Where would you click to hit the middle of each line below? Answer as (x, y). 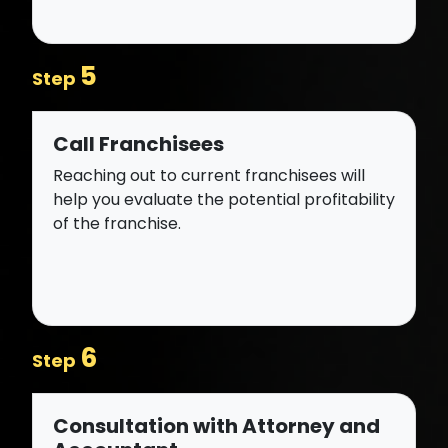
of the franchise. (117, 223)
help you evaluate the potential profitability (224, 199)
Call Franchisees (138, 143)
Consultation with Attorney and (216, 425)
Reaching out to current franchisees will (209, 175)
